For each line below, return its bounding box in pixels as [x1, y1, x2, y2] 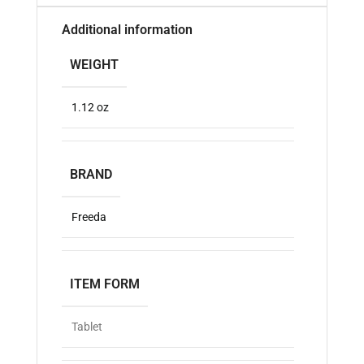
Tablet [71, 320, 102, 334]
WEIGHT [70, 57, 119, 73]
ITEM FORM [70, 276, 140, 292]
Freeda [71, 210, 106, 224]
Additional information [62, 22, 193, 38]
